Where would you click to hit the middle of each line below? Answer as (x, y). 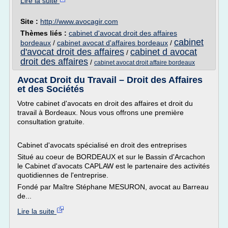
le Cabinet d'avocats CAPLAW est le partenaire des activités (113, 166)
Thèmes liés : (45, 33)
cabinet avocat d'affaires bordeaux (112, 43)
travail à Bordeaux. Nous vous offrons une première (101, 112)
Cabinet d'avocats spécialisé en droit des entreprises (102, 145)
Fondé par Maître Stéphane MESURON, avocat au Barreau (113, 187)
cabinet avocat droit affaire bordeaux (145, 63)
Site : (30, 21)
